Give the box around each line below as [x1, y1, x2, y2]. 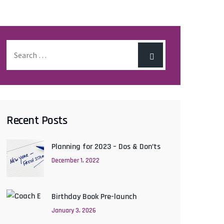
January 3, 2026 [51, 206, 96, 214]
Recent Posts [6, 113, 67, 128]
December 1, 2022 [51, 156, 99, 164]
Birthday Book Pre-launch [51, 191, 136, 202]
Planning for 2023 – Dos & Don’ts [51, 141, 160, 152]
